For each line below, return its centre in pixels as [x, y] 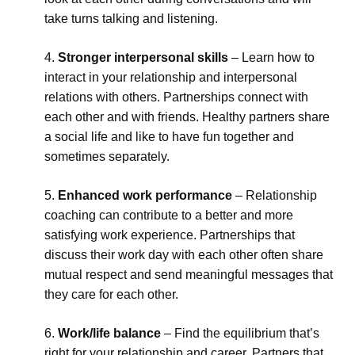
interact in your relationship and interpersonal [171, 77]
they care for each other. [111, 294]
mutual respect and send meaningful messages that [189, 275]
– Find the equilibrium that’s [240, 333]
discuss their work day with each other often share [184, 255]
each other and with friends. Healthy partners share [187, 117]
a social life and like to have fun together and [169, 137]
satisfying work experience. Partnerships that [170, 235]
